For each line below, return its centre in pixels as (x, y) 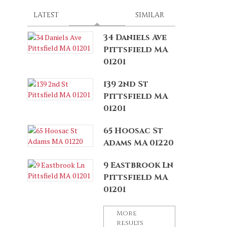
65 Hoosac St (133, 131)
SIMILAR (150, 15)
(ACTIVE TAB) (143, 15)
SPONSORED (97, 15)
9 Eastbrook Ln (138, 165)
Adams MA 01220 (139, 143)
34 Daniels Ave (135, 38)
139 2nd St (126, 84)
